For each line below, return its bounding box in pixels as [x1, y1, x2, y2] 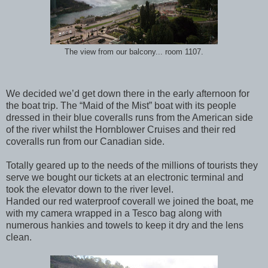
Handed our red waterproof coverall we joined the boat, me [6, 196, 254, 206]
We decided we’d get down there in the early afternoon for [6, 88, 249, 99]
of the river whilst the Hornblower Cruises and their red [6, 124, 236, 135]
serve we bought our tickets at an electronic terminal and [6, 172, 243, 182]
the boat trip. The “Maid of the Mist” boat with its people [6, 100, 236, 111]
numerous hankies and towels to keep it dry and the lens [6, 220, 243, 230]
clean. [6, 232, 32, 242]
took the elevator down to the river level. [6, 184, 173, 194]
